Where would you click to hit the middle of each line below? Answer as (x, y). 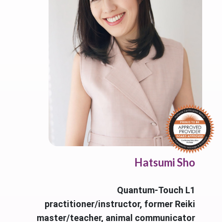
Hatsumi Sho (165, 163)
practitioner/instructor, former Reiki (120, 204)
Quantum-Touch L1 (156, 190)
